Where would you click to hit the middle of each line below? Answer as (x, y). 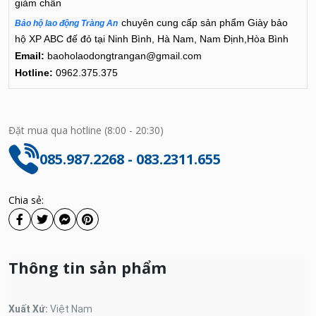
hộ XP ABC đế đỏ (53, 39)
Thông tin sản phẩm (87, 268)
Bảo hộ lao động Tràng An (66, 23)
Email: (30, 56)
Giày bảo (268, 23)
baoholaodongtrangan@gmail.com (123, 56)
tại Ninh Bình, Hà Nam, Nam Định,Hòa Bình (190, 39)
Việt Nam (71, 309)
